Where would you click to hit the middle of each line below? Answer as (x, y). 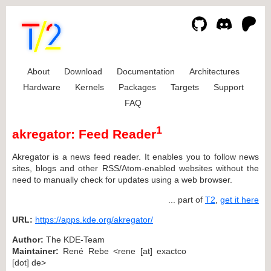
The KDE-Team (74, 239)
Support (228, 87)
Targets (184, 87)
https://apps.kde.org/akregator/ (94, 219)
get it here (240, 199)
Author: (28, 239)
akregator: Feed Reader (84, 134)
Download (83, 71)
